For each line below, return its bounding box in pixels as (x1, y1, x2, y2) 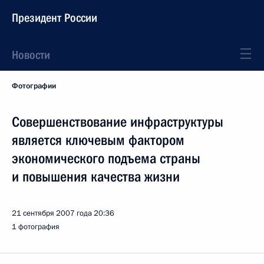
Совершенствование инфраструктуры (12, 114, 223, 130)
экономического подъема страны (12, 150, 200, 167)
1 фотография (12, 222, 60, 232)
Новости (12, 48, 50, 62)
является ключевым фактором (12, 132, 184, 148)
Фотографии (12, 81, 56, 91)
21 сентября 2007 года (12, 208, 92, 219)
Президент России (12, 11, 97, 25)
